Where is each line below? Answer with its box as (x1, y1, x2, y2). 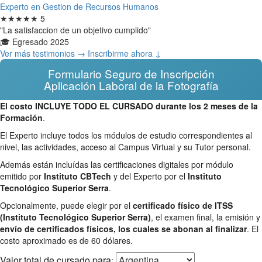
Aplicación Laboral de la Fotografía (43, 77, 219, 93)
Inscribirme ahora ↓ (88, 47, 161, 59)
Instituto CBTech (44, 170, 111, 182)
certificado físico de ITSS (133, 199, 233, 211)
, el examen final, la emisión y (151, 211, 260, 223)
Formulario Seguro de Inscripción (47, 65, 215, 81)
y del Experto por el (111, 170, 188, 182)
